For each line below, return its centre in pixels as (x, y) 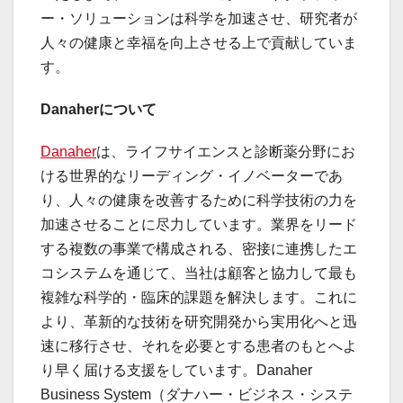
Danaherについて (99, 110)
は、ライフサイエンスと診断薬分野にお (226, 152)
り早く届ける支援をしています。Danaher (176, 371)
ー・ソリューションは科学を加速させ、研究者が (199, 19)
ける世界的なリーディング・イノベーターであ (192, 176)
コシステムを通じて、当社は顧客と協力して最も (199, 273)
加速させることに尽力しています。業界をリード (199, 225)
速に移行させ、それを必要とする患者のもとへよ (199, 346)
